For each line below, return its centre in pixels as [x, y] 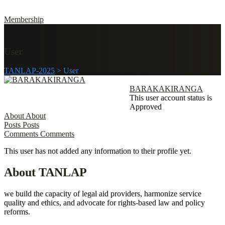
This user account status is [171, 98]
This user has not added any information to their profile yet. [98, 151]
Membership [24, 19]
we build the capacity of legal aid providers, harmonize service [103, 194]
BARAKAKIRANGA [166, 89]
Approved [146, 107]
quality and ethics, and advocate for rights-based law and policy [104, 203]
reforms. [17, 212]
